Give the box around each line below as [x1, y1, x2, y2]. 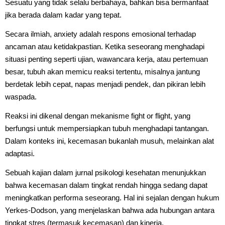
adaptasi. [5, 149, 35, 158]
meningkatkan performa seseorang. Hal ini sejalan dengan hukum [5, 193, 219, 202]
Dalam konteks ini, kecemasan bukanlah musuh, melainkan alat [5, 136, 214, 145]
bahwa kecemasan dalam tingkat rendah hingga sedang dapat [5, 180, 207, 189]
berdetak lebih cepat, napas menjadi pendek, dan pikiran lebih [5, 79, 205, 88]
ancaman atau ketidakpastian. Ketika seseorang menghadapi [5, 42, 204, 51]
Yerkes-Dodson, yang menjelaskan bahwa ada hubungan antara [5, 205, 214, 214]
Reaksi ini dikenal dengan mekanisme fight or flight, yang [5, 111, 190, 120]
